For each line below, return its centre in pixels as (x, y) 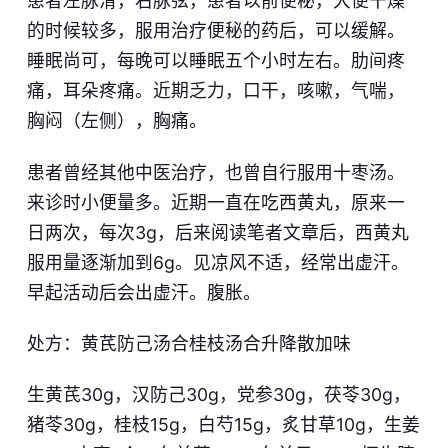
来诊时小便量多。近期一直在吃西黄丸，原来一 (215, 202)
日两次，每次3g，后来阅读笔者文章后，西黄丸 (217, 232)
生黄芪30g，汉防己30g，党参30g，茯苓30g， (218, 395)
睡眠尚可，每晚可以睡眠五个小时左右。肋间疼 (215, 61)
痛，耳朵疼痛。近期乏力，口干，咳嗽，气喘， (215, 91)
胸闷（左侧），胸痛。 (116, 121)
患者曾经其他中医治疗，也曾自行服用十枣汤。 (215, 172)
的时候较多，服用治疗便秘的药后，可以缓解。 (215, 31)
